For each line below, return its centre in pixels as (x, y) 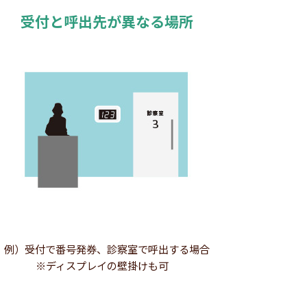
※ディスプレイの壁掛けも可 (107, 265)
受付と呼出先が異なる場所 (107, 21)
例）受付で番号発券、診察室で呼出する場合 (107, 248)
